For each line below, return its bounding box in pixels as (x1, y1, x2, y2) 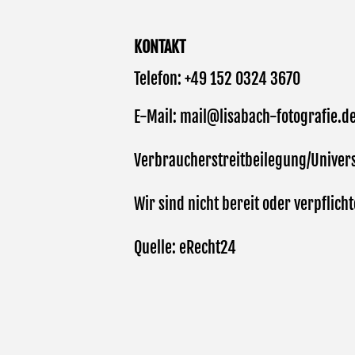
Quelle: (134, 238, 180, 258)
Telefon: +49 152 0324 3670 (134, 69, 301, 90)
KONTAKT (134, 37, 186, 58)
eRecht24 (179, 238, 237, 258)
